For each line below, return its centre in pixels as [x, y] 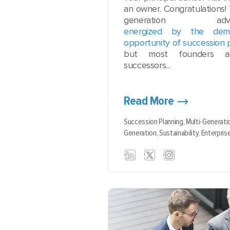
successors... [147, 65]
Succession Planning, [155, 122]
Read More [149, 101]
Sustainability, [180, 133]
